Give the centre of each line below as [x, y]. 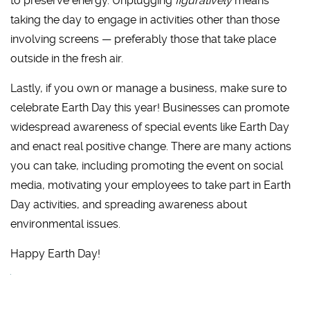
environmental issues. [65, 224]
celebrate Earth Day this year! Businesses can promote [150, 108]
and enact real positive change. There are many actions [151, 146]
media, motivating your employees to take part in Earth [151, 185]
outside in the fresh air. [67, 58]
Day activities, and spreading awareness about [129, 204]
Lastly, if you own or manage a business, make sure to [149, 88]
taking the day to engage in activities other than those [145, 20]
